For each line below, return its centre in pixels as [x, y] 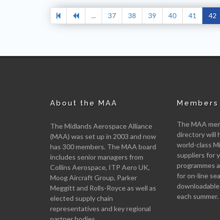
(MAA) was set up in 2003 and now [103, 136]
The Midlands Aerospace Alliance [101, 126]
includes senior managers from [97, 157]
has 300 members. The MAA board [103, 146]
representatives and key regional [100, 208]
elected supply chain [82, 198]
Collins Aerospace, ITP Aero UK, [100, 167]
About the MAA [84, 103]
